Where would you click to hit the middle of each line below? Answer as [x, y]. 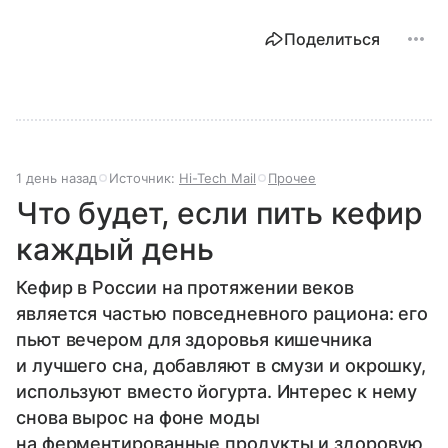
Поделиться [332, 39]
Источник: [144, 178]
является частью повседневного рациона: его [222, 314]
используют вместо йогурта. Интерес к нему [217, 392]
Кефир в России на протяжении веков [185, 288]
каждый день [115, 249]
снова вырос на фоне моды [138, 418]
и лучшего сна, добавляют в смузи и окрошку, [221, 366]
